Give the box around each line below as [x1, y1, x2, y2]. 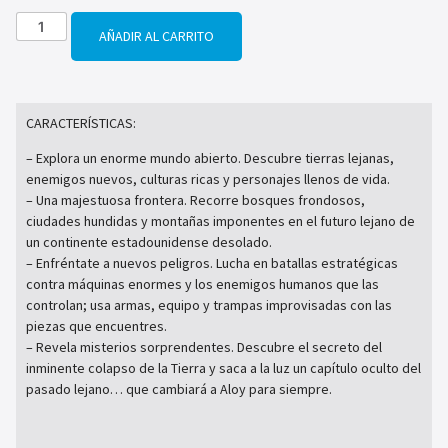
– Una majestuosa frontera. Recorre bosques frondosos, [26, 191, 365, 210]
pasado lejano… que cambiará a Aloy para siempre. [26, 380, 332, 399]
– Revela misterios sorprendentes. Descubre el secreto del [26, 338, 382, 357]
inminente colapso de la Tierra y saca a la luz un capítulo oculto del [26, 359, 421, 378]
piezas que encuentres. [26, 317, 167, 336]
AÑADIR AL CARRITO [98, 26, 214, 45]
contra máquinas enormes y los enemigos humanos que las [26, 275, 379, 294]
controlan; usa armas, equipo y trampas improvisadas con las [26, 296, 392, 315]
